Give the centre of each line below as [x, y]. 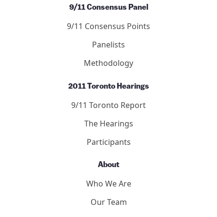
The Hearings [108, 123]
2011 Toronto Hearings [108, 86]
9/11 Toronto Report [108, 105]
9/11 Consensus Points [108, 26]
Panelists [108, 45]
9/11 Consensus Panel [108, 8]
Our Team [108, 202]
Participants [108, 142]
